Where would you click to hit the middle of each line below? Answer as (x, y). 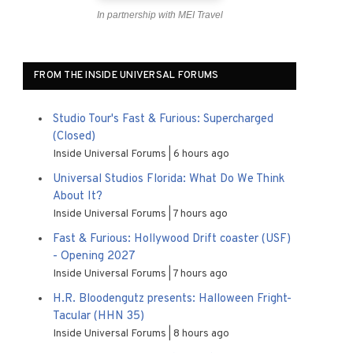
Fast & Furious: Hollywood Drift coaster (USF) (172, 239)
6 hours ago (201, 154)
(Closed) (74, 137)
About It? (78, 197)
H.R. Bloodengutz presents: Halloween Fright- (172, 299)
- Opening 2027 (94, 256)
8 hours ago (201, 334)
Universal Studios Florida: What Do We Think (169, 179)
